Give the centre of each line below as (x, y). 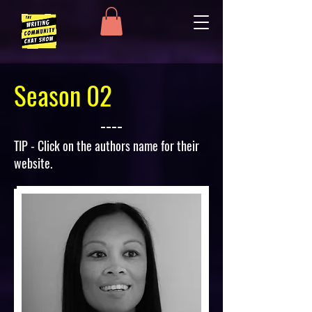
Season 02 (63, 95)
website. (33, 163)
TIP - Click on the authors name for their (107, 145)
